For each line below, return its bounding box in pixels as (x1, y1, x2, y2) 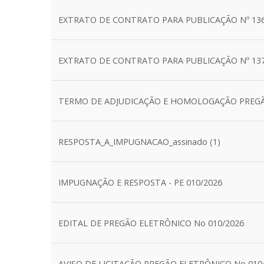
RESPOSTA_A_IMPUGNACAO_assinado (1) (58, 136, 220, 147)
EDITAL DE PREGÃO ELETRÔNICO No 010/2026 (58, 217, 244, 229)
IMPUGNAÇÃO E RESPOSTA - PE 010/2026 (58, 177, 222, 188)
